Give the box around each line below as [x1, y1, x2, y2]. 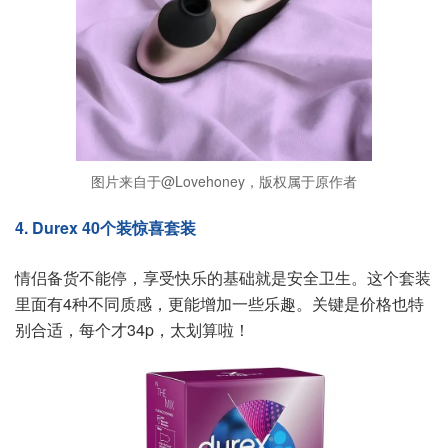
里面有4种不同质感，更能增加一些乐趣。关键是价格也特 [15, 291, 424, 315]
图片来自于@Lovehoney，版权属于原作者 [91, 170, 357, 191]
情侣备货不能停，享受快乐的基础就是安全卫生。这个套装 [15, 265, 431, 289]
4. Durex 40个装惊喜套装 [15, 215, 196, 239]
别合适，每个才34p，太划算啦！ [15, 317, 250, 341]
